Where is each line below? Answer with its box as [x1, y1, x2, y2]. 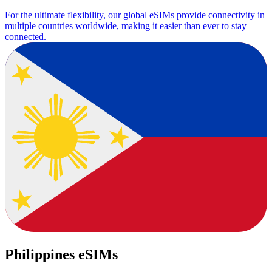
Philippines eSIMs [5, 246, 118, 262]
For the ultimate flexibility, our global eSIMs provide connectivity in [5, 9, 265, 20]
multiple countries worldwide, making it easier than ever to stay [5, 20, 246, 31]
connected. [5, 31, 46, 42]
